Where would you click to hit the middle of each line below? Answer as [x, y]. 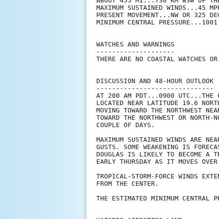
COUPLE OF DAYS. [126, 125]
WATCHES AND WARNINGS [135, 44]
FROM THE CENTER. [128, 184]
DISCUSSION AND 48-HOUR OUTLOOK [155, 81]
